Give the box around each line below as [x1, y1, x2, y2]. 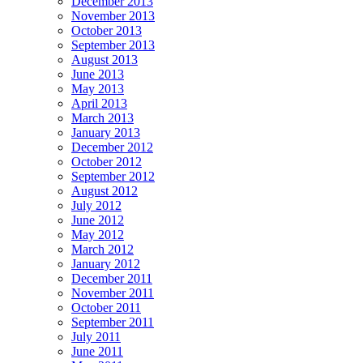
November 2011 [71, 286, 154, 301]
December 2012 [71, 140, 153, 155]
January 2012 [71, 257, 140, 271]
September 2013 [71, 38, 155, 53]
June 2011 [71, 344, 123, 359]
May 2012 [71, 228, 124, 242]
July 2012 [71, 199, 122, 213]
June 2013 [71, 67, 124, 82]
